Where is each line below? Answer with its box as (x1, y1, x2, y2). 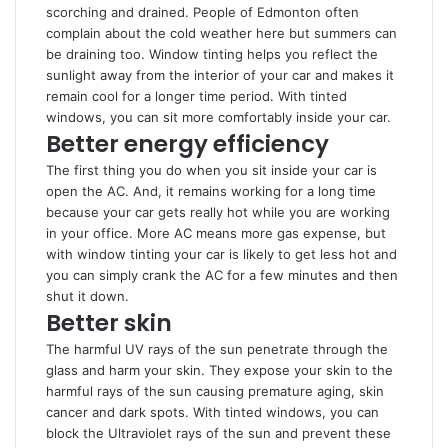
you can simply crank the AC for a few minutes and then (46, 267, 398, 283)
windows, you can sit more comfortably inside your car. (46, 109, 391, 125)
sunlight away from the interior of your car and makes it (46, 67, 394, 83)
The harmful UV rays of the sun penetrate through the (46, 341, 388, 357)
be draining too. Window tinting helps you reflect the (46, 46, 378, 62)
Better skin (46, 307, 172, 339)
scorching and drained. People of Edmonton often (46, 4, 359, 20)
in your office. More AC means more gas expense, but (46, 225, 386, 241)
